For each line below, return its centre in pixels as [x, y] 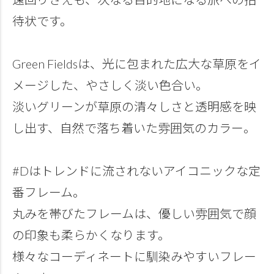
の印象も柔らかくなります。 [91, 235]
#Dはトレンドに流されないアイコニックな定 [136, 171]
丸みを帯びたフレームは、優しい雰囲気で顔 [134, 214]
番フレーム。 [49, 192]
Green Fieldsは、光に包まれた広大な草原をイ [137, 64]
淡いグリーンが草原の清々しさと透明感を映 [134, 107]
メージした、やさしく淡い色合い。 [110, 85]
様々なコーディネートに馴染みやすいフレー [134, 257]
